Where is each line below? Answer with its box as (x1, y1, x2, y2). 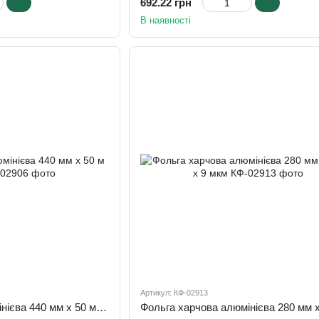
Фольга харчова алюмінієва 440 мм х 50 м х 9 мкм (96, 300, 107, 313)
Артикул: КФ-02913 (140, 288, 208, 297)
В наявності (140, 15, 191, 26)
